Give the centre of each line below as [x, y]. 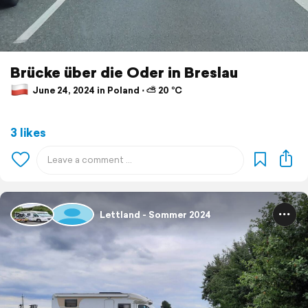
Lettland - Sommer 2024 [155, 214]
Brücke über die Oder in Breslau [124, 72]
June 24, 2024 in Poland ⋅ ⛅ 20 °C [106, 90]
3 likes [28, 133]
